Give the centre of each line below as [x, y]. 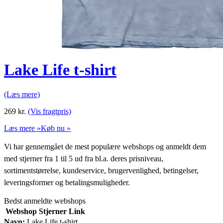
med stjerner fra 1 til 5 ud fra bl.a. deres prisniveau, [84, 158]
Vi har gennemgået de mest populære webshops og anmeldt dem [105, 146]
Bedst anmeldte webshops [45, 201]
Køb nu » [56, 128]
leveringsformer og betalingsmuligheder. [67, 182]
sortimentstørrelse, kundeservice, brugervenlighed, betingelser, [101, 170]
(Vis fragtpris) [50, 111]
